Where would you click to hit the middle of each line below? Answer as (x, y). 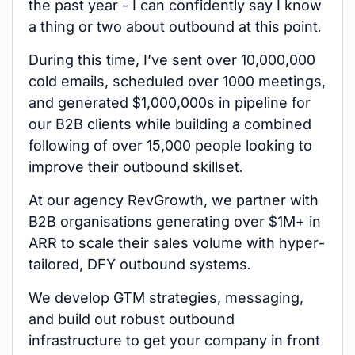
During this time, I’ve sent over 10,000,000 (172, 60)
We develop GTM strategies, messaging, (166, 298)
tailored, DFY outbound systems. (140, 264)
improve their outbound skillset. (136, 167)
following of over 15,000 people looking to (170, 145)
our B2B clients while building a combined (170, 124)
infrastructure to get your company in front (174, 340)
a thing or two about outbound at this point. (175, 27)
